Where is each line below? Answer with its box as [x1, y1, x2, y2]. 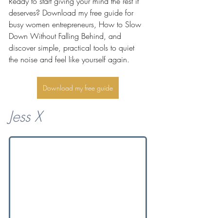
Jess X [9, 107, 42, 127]
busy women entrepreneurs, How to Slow [9, 19, 144, 30]
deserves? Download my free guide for [9, 7, 136, 18]
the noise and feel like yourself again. [9, 54, 129, 65]
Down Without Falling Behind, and [9, 31, 124, 42]
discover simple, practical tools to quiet [9, 42, 137, 54]
